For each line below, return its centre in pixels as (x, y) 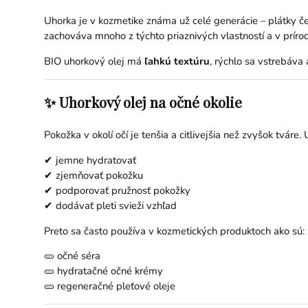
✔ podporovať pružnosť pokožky (117, 190)
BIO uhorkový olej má (94, 61)
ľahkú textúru (177, 61)
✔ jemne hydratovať (90, 160)
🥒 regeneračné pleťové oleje (109, 286)
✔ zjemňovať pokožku (93, 175)
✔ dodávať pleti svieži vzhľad (110, 205)
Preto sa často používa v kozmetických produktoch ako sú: (174, 231)
